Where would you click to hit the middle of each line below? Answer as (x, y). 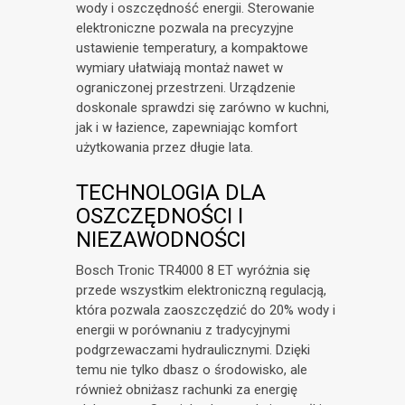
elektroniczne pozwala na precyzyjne (185, 28)
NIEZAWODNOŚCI (161, 240)
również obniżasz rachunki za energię (187, 390)
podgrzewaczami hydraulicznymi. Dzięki (193, 350)
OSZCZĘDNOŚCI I (160, 217)
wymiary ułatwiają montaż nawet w (179, 68)
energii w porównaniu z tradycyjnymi (183, 330)
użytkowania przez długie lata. (165, 148)
